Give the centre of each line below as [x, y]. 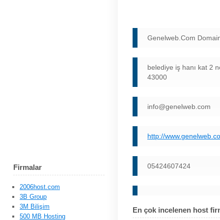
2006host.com [40, 187]
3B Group [33, 197]
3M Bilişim [34, 207]
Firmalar [27, 168]
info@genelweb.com [179, 107]
